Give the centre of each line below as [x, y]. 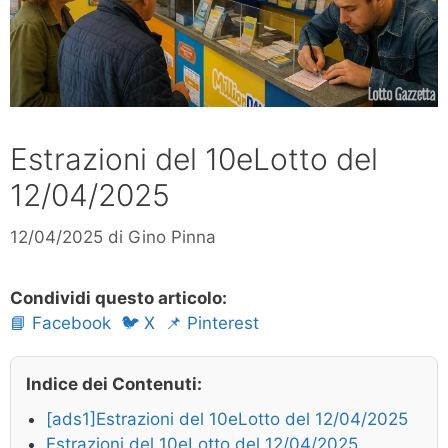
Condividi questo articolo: [118, 297]
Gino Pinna [172, 236]
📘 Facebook [60, 322]
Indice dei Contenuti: [114, 383]
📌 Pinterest [212, 322]
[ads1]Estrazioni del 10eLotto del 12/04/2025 [227, 418]
